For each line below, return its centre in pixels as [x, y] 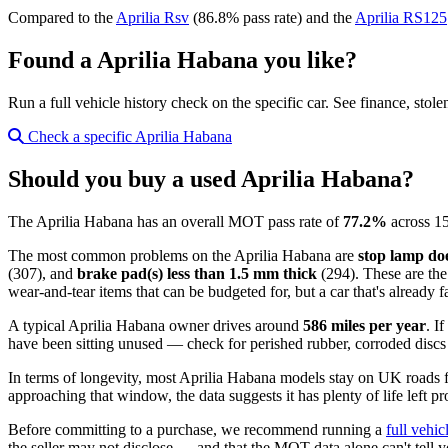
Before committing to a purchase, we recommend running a [197, 429]
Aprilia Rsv [152, 18]
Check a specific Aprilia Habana [128, 136]
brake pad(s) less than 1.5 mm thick [197, 273]
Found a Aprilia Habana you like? [182, 60]
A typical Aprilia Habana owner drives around [155, 325]
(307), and [42, 273]
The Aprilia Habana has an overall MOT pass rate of [175, 221]
